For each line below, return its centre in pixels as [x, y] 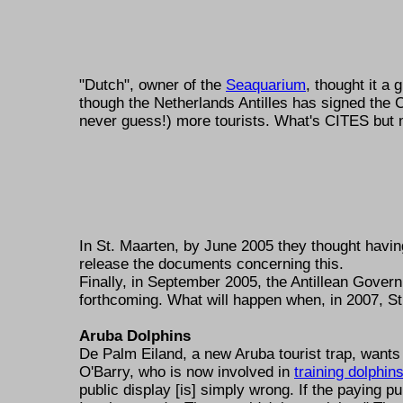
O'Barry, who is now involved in [187, 372]
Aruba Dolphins [135, 336]
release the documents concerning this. [211, 264]
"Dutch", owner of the [152, 85]
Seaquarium [266, 85]
